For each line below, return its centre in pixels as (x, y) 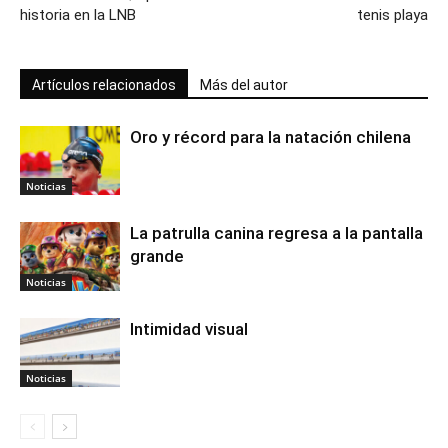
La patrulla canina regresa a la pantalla (276, 233)
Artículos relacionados (104, 85)
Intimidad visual (193, 329)
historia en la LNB (78, 15)
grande (157, 256)
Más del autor (244, 85)
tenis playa (392, 15)
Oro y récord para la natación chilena (270, 137)
